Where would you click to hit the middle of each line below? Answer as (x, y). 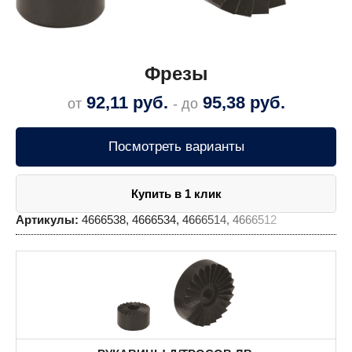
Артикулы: (47, 219)
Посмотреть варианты (176, 146)
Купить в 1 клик (176, 193)
